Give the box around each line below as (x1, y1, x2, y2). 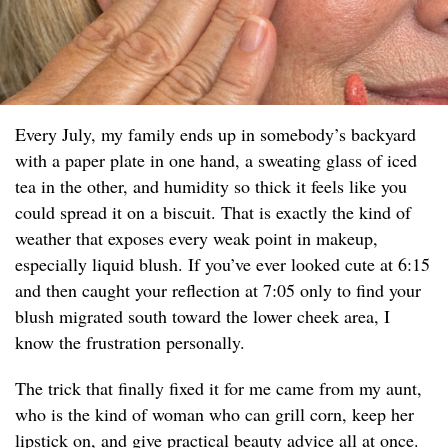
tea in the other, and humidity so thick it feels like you (15, 174, 407, 199)
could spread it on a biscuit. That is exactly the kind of (15, 200, 411, 225)
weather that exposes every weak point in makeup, (15, 226, 378, 251)
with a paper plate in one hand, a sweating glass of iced (15, 148, 417, 173)
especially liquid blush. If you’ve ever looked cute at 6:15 (15, 252, 430, 277)
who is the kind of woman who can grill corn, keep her (15, 402, 414, 427)
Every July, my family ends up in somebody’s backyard (15, 122, 416, 147)
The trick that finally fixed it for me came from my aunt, (15, 376, 422, 401)
